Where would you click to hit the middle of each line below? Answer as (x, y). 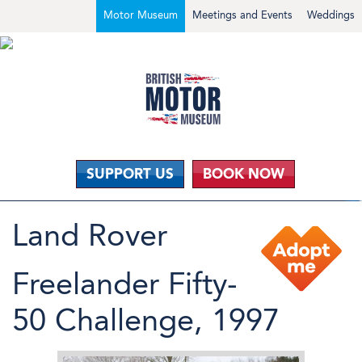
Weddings (331, 15)
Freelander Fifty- (125, 284)
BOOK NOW (243, 173)
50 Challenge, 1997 (146, 320)
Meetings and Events (242, 15)
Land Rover (90, 235)
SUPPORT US (130, 173)
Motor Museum (141, 15)
